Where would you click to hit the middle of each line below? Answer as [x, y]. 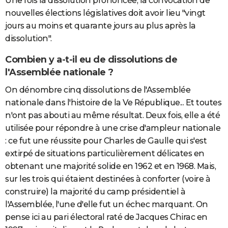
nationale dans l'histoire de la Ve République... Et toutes [113, 102]
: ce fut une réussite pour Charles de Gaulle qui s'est [106, 140]
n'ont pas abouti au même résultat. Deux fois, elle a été [112, 115]
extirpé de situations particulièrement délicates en [105, 153]
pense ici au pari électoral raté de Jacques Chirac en [106, 217]
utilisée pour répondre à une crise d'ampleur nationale [113, 128]
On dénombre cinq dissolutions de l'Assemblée [98, 90]
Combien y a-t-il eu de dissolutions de [91, 60]
